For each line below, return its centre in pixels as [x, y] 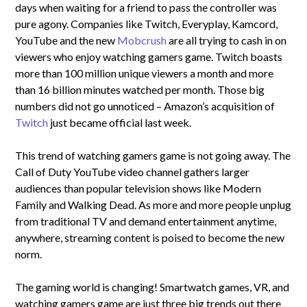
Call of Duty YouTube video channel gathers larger [133, 171]
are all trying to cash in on [227, 40]
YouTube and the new [66, 40]
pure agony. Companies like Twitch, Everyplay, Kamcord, [147, 23]
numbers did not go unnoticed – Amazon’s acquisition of [145, 106]
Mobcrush [142, 40]
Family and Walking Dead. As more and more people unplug [153, 204]
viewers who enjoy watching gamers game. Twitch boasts [149, 56]
